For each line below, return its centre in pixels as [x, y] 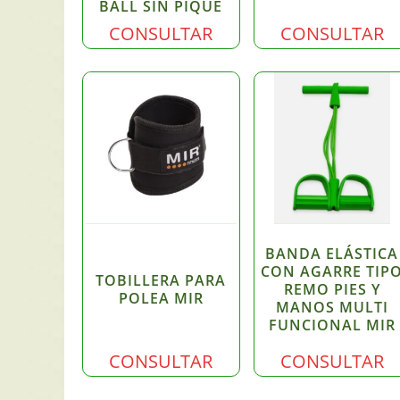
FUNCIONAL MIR [332, 325]
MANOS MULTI [332, 307]
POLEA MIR [161, 298]
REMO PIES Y [332, 289]
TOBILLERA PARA [161, 280]
